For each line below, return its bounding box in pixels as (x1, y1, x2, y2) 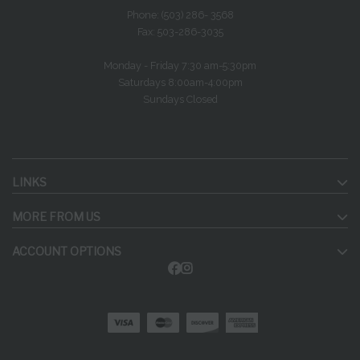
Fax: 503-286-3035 (137, 25, 223, 38)
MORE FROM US (12, 209, 100, 223)
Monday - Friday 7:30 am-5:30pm (104, 59, 256, 72)
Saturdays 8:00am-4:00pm (117, 76, 243, 88)
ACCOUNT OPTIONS (12, 243, 121, 258)
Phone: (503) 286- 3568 (126, 8, 234, 21)
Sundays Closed (142, 92, 218, 105)
